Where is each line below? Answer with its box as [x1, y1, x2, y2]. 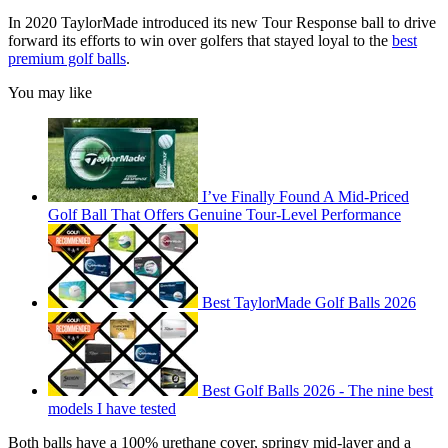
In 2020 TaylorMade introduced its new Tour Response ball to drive [8, 14, 436, 31]
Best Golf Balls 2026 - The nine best [202, 382, 433, 399]
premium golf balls [8, 50, 126, 67]
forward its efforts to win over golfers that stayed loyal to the [8, 32, 392, 49]
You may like [8, 84, 92, 101]
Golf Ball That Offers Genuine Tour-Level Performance [48, 206, 401, 223]
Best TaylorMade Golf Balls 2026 [202, 294, 416, 311]
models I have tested [48, 400, 176, 417]
